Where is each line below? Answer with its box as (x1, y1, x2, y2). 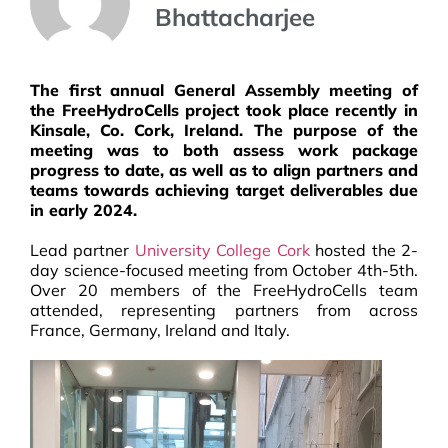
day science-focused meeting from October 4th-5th (30, 259, 414, 280)
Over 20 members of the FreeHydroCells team (30, 279, 418, 300)
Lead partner (30, 239, 135, 260)
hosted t (315, 239, 378, 260)
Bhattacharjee (155, 2, 315, 33)
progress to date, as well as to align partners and (30, 159, 418, 180)
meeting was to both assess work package (30, 139, 418, 160)
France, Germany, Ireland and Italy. (30, 319, 290, 340)
